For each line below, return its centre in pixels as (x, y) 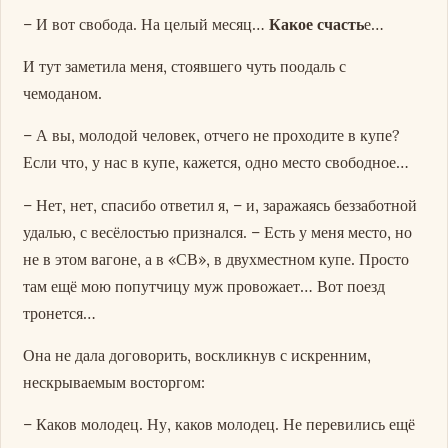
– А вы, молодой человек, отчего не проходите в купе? (212, 135)
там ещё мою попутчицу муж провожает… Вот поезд (204, 285)
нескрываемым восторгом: (114, 381)
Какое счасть (317, 23)
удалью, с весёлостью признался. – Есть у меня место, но (218, 231)
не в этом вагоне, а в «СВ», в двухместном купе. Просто (216, 258)
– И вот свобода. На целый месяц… (146, 23)
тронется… (60, 312)
